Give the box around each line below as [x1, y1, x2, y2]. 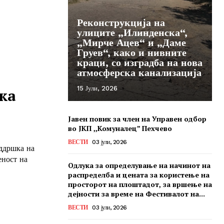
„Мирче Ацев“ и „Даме [77, 36, 186, 48]
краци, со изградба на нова [77, 56, 202, 68]
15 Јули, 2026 [77, 84, 117, 92]
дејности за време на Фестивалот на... [68, 188, 205, 198]
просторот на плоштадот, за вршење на [68, 179, 212, 189]
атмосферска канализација [77, 66, 201, 78]
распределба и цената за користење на [68, 169, 209, 179]
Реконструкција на [77, 16, 165, 28]
